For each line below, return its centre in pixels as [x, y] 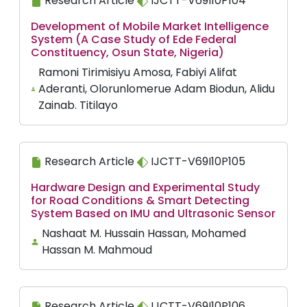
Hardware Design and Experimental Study [145, 187]
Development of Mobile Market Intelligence [150, 26]
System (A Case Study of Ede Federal [134, 39]
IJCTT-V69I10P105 [197, 161]
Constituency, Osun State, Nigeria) [127, 52]
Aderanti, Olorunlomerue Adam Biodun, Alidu [157, 89]
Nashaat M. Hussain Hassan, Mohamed [144, 233]
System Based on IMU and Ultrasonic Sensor [153, 213]
